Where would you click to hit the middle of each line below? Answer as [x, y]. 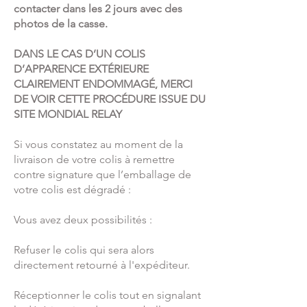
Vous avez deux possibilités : [84, 220]
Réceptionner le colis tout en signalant [107, 295]
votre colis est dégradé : [74, 190]
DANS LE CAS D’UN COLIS [79, 54]
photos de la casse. [61, 24]
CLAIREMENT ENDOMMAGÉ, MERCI [103, 84]
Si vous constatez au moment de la [98, 145]
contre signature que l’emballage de [102, 175]
